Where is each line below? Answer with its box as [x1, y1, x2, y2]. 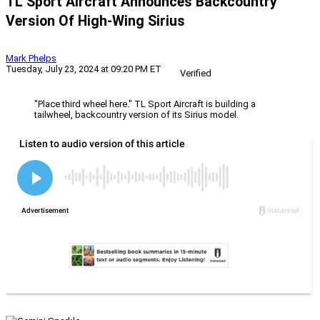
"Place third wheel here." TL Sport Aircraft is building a [34, 99, 256, 110]
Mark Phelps [6, 53, 56, 64]
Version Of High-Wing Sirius [6, 13, 185, 30]
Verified [180, 68, 211, 79]
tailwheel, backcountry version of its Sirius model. [34, 109, 239, 121]
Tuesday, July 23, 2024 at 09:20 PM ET [6, 64, 161, 75]
